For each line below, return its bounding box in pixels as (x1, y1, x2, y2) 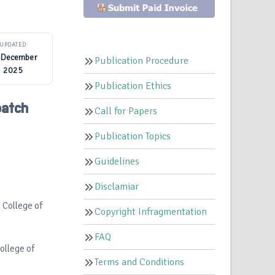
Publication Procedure (95, 55, 189, 68)
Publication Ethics (95, 80, 172, 93)
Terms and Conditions (95, 256, 185, 269)
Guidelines (95, 155, 140, 168)
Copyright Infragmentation (95, 206, 207, 219)
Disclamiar (95, 180, 139, 193)
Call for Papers (95, 105, 158, 118)
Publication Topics (95, 130, 171, 143)
